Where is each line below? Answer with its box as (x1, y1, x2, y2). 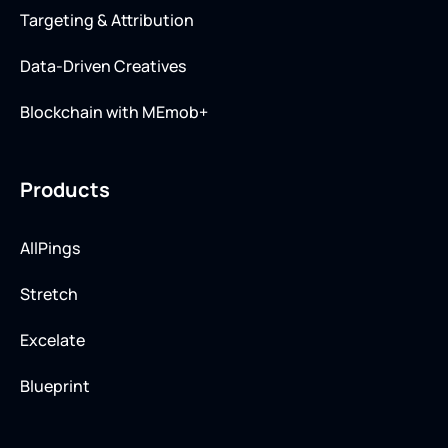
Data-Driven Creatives (20, 54, 186, 77)
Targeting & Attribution (20, 8, 194, 31)
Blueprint (20, 374, 90, 397)
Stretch (20, 282, 78, 305)
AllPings (20, 236, 80, 259)
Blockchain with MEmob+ (20, 100, 208, 123)
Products (20, 175, 110, 203)
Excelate (20, 328, 85, 351)
